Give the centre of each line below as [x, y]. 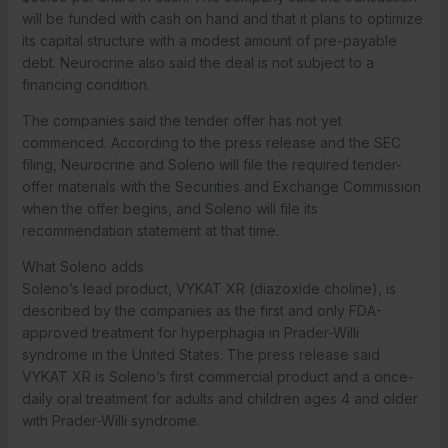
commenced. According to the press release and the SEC [211, 142]
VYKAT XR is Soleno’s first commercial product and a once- [217, 376]
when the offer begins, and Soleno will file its [169, 208]
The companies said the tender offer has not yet [181, 120]
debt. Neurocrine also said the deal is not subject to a [197, 62]
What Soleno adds [82, 266]
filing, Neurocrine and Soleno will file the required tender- [211, 164]
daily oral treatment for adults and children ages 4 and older [219, 398]
